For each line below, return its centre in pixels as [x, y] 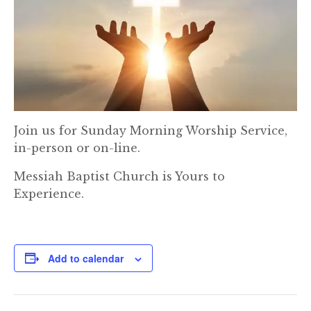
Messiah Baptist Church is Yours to [119, 176]
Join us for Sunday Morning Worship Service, [151, 130]
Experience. [49, 193]
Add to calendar [86, 258]
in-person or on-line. [77, 148]
